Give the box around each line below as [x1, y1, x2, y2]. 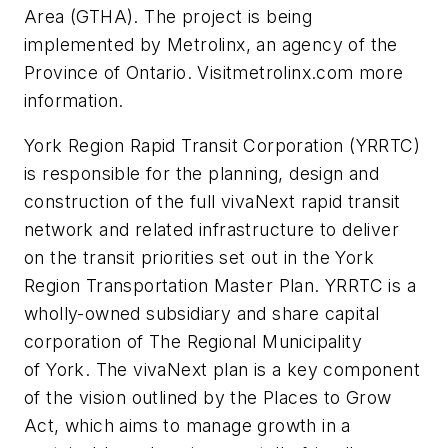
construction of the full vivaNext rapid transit [24, 191, 401, 213]
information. [24, 89, 124, 111]
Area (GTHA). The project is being [24, 5, 313, 27]
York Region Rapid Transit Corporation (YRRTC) [24, 135, 420, 157]
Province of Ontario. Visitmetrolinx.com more [24, 61, 404, 83]
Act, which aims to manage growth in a [24, 415, 351, 437]
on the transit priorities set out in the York [24, 247, 374, 269]
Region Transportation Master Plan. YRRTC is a [24, 275, 416, 297]
